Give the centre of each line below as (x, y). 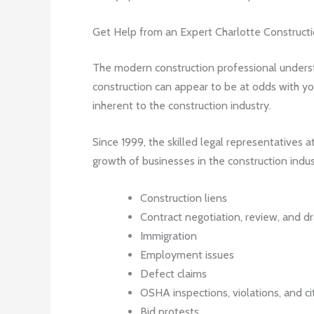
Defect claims (173, 273)
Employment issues (187, 254)
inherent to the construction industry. (182, 105)
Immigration (169, 235)
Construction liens (184, 198)
